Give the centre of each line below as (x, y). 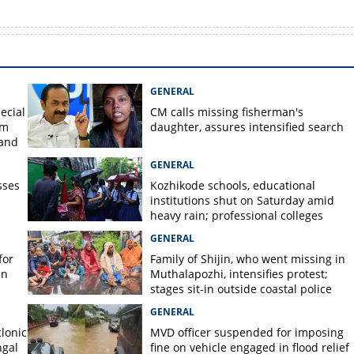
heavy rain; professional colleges (236, 215)
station (168, 304)
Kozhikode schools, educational (232, 185)
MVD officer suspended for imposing (247, 332)
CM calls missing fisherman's (226, 112)
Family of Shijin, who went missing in (247, 259)
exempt (169, 230)
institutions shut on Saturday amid (242, 200)
